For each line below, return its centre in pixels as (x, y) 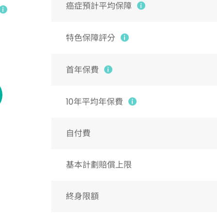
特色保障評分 (90, 38)
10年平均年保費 (94, 102)
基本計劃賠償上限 (99, 165)
